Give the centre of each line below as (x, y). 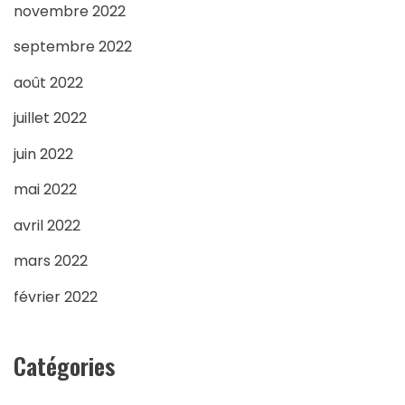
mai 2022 (45, 190)
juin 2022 (43, 154)
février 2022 (56, 297)
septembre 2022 (73, 47)
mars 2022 (51, 261)
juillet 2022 (50, 118)
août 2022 (48, 82)
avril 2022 (47, 225)
